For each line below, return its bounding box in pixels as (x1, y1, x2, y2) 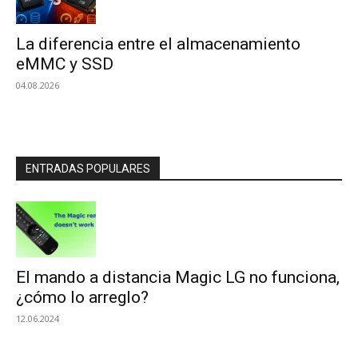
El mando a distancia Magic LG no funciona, (16, 267, 340, 287)
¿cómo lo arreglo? (16, 287, 149, 307)
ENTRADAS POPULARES (26, 161, 150, 175)
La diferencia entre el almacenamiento (16, 34, 300, 54)
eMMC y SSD (16, 54, 113, 74)
